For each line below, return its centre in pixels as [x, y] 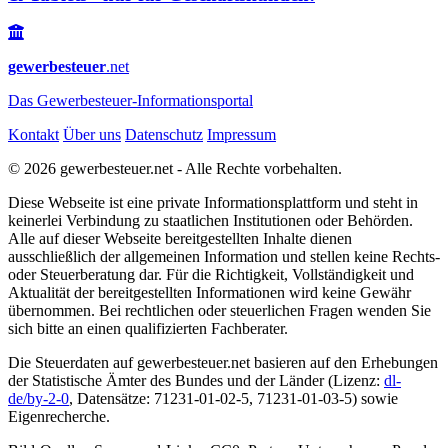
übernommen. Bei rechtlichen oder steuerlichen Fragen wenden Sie [219, 311]
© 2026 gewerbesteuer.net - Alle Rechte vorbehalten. [175, 169]
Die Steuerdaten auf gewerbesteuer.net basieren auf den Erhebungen [223, 363]
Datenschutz [164, 135]
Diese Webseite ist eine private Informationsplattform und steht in [213, 203]
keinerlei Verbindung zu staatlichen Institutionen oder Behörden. [210, 221]
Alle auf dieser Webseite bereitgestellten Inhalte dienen [180, 239]
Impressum [241, 135]
